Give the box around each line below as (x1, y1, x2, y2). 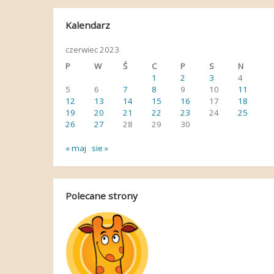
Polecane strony (65, 190, 138, 202)
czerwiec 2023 (65, 44, 119, 56)
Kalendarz (65, 19, 110, 32)
